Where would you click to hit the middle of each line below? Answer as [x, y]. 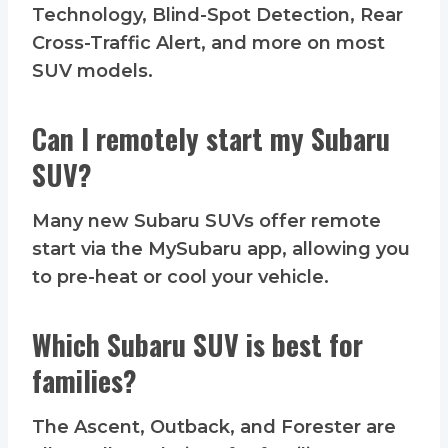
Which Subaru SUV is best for [197, 345]
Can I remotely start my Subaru [211, 139]
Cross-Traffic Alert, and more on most [208, 43]
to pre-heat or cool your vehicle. [180, 277]
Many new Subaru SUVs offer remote [206, 221]
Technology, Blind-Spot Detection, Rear [217, 15]
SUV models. [92, 71]
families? [84, 381]
